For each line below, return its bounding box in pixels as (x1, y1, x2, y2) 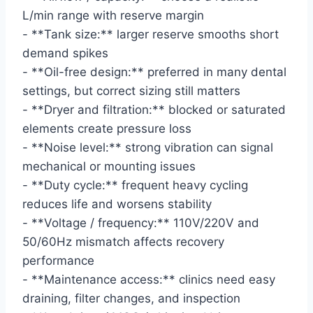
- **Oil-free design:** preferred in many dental (22, 65, 286, 80)
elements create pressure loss (22, 122, 191, 136)
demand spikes (22, 46, 108, 61)
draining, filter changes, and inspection (22, 291, 240, 306)
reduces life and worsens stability (22, 197, 212, 212)
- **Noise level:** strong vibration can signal (22, 140, 273, 155)
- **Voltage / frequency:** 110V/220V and (22, 216, 259, 231)
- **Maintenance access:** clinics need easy (22, 272, 275, 287)
